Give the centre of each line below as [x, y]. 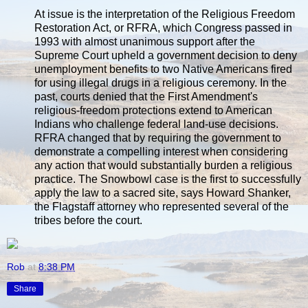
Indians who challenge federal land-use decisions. [156, 124]
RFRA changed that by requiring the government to [158, 137]
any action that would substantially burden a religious [163, 165]
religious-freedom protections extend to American [153, 110]
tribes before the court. [88, 220]
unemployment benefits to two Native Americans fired [163, 69]
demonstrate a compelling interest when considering [161, 151]
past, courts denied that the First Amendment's [146, 96]
